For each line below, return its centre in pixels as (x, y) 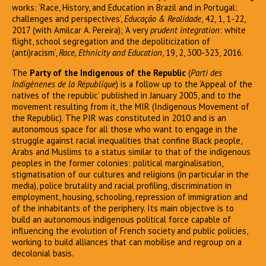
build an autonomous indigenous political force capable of (121, 220)
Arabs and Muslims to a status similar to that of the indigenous (131, 152)
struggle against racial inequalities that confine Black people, (127, 141)
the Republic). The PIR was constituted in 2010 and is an (119, 118)
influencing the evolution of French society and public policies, (130, 231)
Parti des (206, 73)
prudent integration (185, 30)
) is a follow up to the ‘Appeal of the (184, 84)
